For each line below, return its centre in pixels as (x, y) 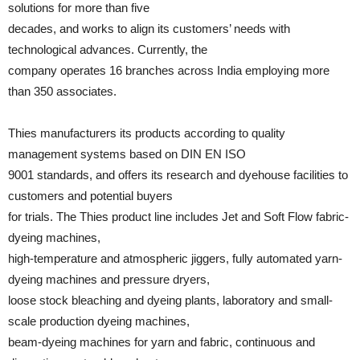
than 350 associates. (62, 91)
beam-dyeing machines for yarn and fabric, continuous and (162, 342)
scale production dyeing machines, (99, 321)
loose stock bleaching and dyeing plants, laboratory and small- (170, 300)
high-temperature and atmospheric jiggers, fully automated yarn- (175, 258)
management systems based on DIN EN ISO (127, 154)
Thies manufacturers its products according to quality (147, 133)
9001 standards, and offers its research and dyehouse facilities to (178, 175)
